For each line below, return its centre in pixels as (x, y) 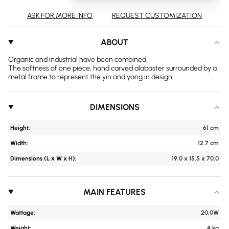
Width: (19, 143)
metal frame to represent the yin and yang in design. (91, 77)
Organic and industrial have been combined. (78, 60)
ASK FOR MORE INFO (60, 15)
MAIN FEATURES (115, 192)
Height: (20, 128)
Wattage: (23, 213)
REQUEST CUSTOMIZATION (157, 15)
